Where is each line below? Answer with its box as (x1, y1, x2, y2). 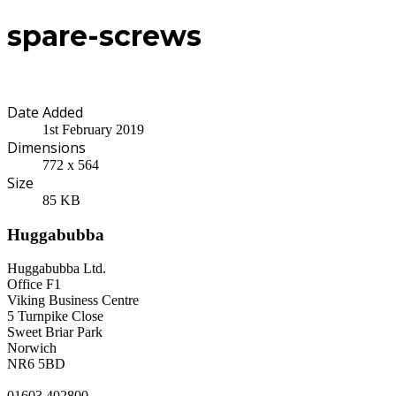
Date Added (7, 102, 83, 122)
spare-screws (7, 19, 202, 54)
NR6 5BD (7, 356, 65, 372)
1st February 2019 (42, 121, 144, 137)
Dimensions (7, 137, 86, 157)
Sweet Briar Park (7, 324, 103, 340)
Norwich (7, 340, 57, 356)
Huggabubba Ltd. (7, 261, 106, 277)
